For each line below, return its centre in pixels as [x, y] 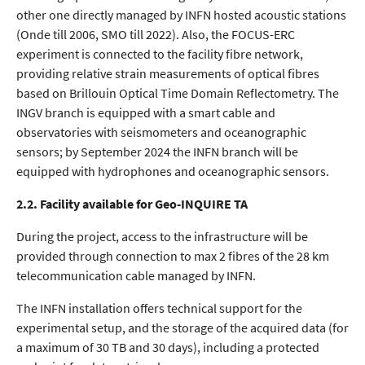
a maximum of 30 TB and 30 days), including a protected [168, 347]
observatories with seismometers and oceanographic [161, 132]
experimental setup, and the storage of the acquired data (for [182, 327]
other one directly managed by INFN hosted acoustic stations [181, 14]
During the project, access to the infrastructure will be [162, 236]
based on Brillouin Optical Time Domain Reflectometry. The [178, 92]
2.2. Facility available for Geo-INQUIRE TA [132, 203]
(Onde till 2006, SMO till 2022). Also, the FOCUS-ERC [156, 34]
